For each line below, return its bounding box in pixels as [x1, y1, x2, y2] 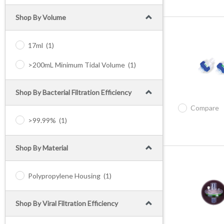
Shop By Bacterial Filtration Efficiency [15, 88, 131, 96]
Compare [190, 103, 219, 112]
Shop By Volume [15, 13, 66, 21]
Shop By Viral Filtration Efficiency [15, 199, 118, 207]
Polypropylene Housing [28, 171, 100, 180]
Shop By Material [15, 143, 68, 152]
